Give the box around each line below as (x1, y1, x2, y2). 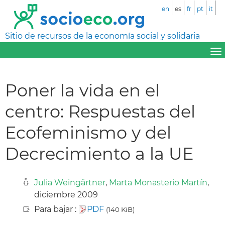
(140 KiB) (106, 205, 135, 213)
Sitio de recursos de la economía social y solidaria (5, 31, 200, 41)
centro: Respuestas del (5, 100, 195, 122)
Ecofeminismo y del (5, 122, 171, 143)
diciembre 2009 (34, 189, 98, 199)
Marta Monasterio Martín (109, 177, 207, 187)
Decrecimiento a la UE (5, 143, 193, 164)
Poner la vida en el (5, 79, 160, 100)
